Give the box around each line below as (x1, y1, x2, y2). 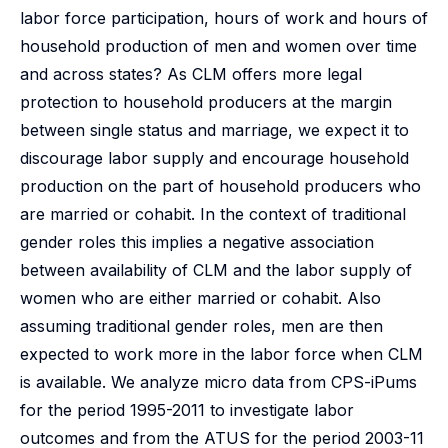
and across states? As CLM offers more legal (20, 64, 362, 84)
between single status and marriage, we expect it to (20, 120, 409, 140)
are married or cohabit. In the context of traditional (20, 204, 406, 224)
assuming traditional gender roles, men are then (20, 316, 383, 336)
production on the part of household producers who (20, 176, 421, 196)
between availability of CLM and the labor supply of (20, 260, 412, 280)
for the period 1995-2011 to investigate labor (20, 400, 354, 420)
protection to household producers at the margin (20, 92, 392, 112)
